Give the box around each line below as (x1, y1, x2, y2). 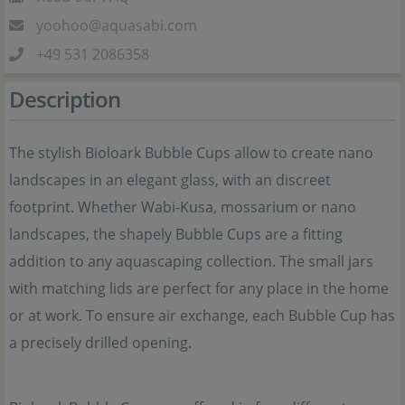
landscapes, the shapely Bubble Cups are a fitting (9, 224, 343, 244)
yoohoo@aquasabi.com (36, 15, 197, 35)
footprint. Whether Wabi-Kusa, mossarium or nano (9, 197, 356, 217)
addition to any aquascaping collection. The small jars (9, 251, 373, 271)
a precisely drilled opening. (9, 333, 192, 353)
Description (9, 84, 120, 114)
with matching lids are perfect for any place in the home (9, 278, 389, 298)
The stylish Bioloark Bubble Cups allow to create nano (9, 143, 373, 163)
